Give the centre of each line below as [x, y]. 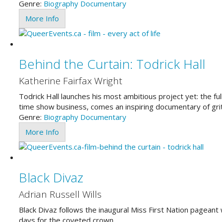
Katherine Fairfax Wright [70, 81]
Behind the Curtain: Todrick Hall [112, 64]
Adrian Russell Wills [60, 194]
